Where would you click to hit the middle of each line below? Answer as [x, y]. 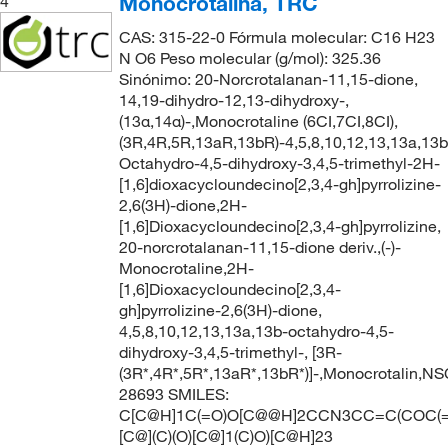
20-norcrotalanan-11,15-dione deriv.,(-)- [259, 247]
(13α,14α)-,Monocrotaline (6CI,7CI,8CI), [258, 121]
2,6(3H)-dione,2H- [182, 205]
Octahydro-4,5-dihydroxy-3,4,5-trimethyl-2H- [279, 163]
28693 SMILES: [173, 394]
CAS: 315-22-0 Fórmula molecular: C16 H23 [276, 37]
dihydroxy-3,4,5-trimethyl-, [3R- [230, 352]
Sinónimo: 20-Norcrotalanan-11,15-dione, [268, 79]
